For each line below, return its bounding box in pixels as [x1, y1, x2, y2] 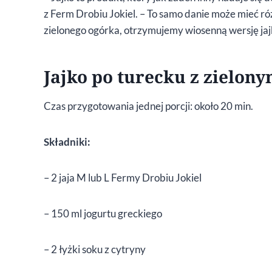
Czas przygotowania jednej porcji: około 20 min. [44, 100, 253, 113]
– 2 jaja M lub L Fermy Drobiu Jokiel [44, 171, 202, 185]
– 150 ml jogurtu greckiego [44, 207, 162, 220]
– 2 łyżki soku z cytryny [44, 243, 146, 256]
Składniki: [44, 135, 90, 149]
